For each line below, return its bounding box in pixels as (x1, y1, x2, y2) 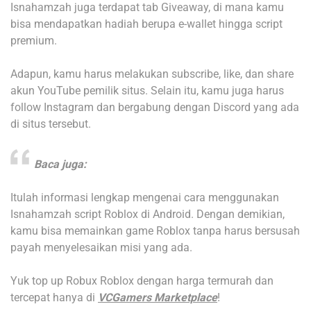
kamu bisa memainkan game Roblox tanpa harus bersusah (10, 224, 300, 237)
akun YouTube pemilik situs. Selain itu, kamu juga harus (10, 83, 284, 97)
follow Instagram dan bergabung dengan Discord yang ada (10, 100, 299, 114)
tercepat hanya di (10, 290, 98, 304)
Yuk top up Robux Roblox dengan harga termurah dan (10, 274, 274, 287)
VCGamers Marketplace (98, 290, 217, 304)
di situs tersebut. (10, 117, 91, 131)
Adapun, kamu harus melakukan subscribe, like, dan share (10, 67, 294, 81)
